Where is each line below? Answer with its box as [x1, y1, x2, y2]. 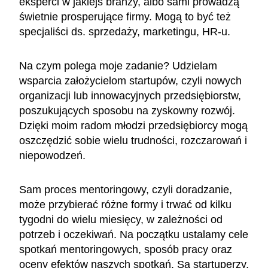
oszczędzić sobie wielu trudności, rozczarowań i [19, 134, 247, 147]
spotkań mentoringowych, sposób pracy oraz [19, 243, 232, 255]
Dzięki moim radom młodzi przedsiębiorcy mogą [19, 119, 248, 132]
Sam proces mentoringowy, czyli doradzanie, [19, 183, 232, 196]
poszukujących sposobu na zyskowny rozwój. [19, 104, 235, 117]
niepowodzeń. [19, 149, 86, 162]
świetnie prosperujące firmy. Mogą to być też [19, 10, 231, 23]
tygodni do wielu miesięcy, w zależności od [19, 213, 223, 226]
